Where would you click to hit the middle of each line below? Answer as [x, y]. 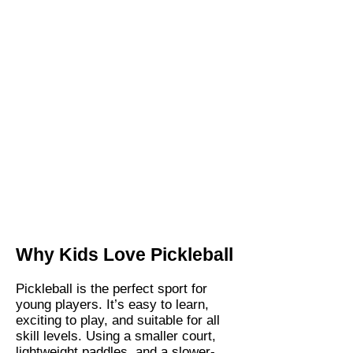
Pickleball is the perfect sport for [111, 288]
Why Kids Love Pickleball [124, 254]
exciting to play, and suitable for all [118, 320]
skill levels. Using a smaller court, [116, 336]
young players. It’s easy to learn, [112, 304]
